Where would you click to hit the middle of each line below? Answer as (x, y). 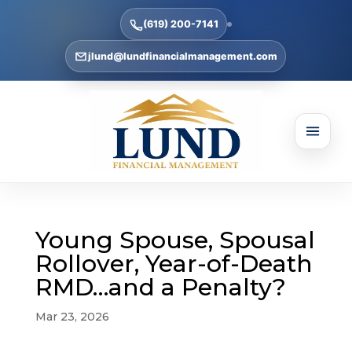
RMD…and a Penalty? (160, 287)
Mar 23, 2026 (72, 316)
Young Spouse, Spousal (175, 240)
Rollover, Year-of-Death (174, 263)
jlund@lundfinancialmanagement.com (183, 56)
